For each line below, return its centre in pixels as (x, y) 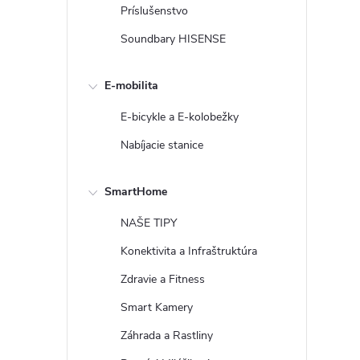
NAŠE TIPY (149, 223)
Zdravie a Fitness (163, 279)
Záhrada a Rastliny (167, 335)
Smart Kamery (157, 307)
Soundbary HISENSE (173, 39)
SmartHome (136, 192)
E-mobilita (131, 86)
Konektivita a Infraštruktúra (189, 251)
